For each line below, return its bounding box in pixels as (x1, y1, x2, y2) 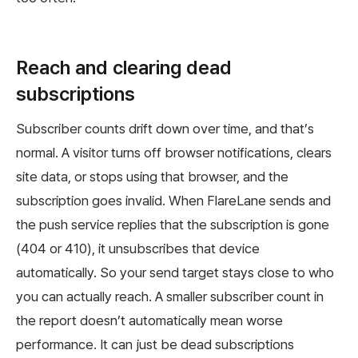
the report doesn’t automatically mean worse (16, 312, 283, 329)
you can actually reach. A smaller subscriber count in (16, 288, 324, 305)
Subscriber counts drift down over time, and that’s (16, 121, 314, 137)
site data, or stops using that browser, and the (16, 169, 288, 185)
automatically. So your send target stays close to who (16, 265, 334, 281)
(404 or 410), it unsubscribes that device (16, 241, 260, 257)
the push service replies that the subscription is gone (16, 217, 329, 233)
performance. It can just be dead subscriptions (16, 336, 294, 353)
